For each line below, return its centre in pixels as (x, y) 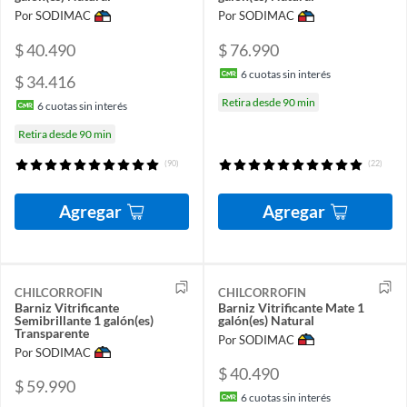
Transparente (52, 333)
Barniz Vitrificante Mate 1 (291, 307)
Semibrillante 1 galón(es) (84, 320)
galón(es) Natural (266, 320)
